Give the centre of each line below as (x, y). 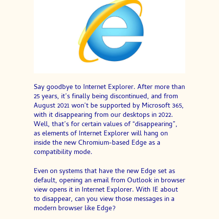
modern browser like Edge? (74, 209)
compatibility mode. (63, 153)
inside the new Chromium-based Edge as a (97, 144)
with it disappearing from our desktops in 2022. (103, 116)
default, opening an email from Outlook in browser (109, 181)
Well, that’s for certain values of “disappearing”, (105, 125)
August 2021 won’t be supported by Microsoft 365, (109, 107)
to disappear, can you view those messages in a (104, 200)
